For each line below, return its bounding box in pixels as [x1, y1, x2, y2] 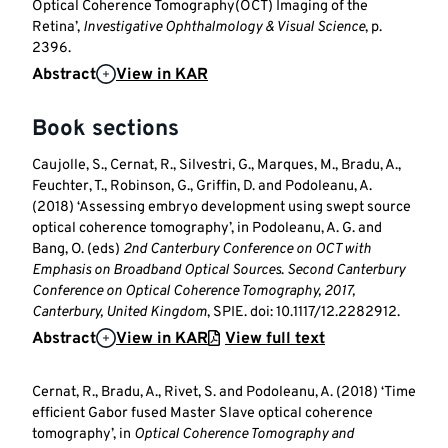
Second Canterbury [287, 260, 405, 280]
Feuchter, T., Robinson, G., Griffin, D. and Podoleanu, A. [32, 176, 372, 196]
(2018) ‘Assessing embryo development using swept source [32, 197, 411, 217]
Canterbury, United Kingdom [32, 302, 207, 322]
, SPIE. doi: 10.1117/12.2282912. [207, 302, 400, 322]
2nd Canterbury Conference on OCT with [123, 239, 371, 259]
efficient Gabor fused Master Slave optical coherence [32, 403, 373, 423]
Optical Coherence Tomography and [134, 424, 354, 444]
